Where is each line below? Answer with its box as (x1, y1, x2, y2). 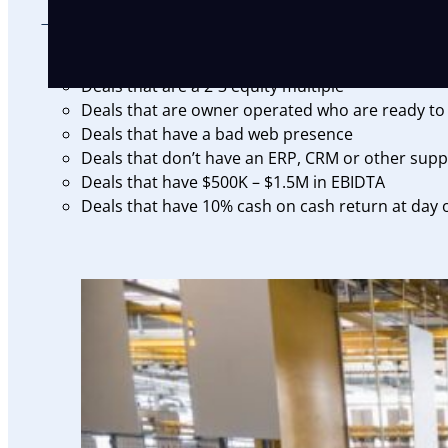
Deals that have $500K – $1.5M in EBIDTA (81, 170, 386, 193)
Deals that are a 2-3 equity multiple (81, 74, 345, 97)
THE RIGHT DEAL (41, 14, 315, 48)
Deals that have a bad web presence (81, 122, 354, 145)
